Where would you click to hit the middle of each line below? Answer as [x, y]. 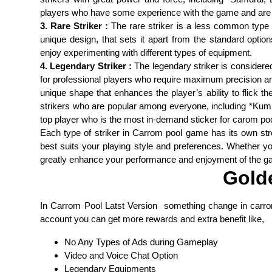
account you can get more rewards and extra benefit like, [152, 219]
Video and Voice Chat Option [121, 255]
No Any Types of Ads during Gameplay [141, 242]
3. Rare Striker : [74, 25]
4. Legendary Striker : [86, 66]
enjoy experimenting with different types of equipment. [146, 52]
